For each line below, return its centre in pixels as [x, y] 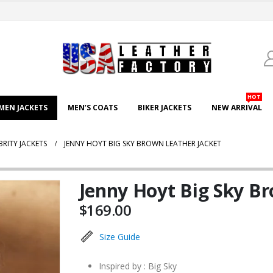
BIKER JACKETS [165, 108]
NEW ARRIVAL [237, 108]
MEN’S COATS [93, 108]
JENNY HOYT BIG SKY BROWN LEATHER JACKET [143, 144]
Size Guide [119, 237]
